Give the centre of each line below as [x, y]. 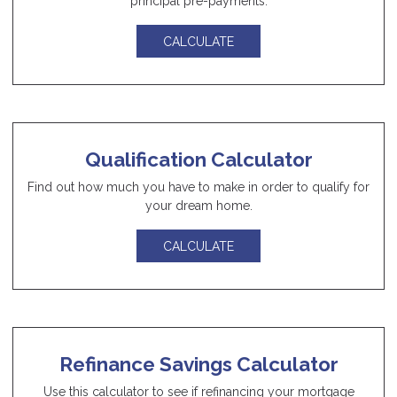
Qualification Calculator [198, 160]
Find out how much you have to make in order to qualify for [198, 187]
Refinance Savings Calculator [198, 365]
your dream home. [198, 206]
